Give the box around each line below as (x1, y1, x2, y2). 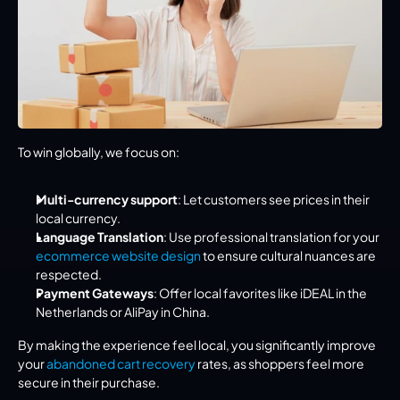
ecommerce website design (36, 247, 201, 264)
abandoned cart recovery (46, 355, 196, 372)
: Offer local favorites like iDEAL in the (154, 285, 367, 302)
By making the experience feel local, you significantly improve (18, 337, 376, 354)
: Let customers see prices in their (178, 191, 370, 208)
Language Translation (36, 229, 163, 246)
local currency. (36, 210, 121, 227)
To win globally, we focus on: (18, 144, 179, 161)
